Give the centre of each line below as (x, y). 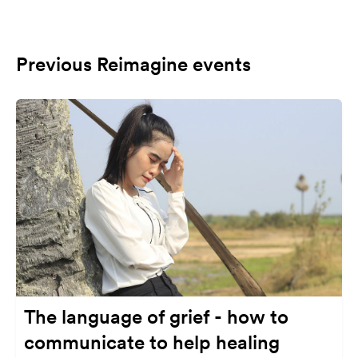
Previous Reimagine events (133, 64)
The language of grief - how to (156, 316)
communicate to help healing (152, 342)
